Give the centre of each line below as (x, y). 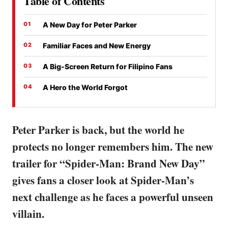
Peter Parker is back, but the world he (98, 130)
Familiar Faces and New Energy (97, 45)
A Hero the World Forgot (85, 87)
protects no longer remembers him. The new (113, 146)
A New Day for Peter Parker (90, 24)
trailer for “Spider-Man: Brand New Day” (109, 163)
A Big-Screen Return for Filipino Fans (108, 66)
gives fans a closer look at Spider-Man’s (103, 180)
